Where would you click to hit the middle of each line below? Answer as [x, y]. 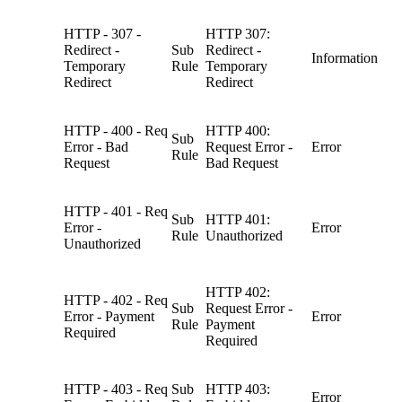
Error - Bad [96, 146]
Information [345, 57]
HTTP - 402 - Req [116, 300]
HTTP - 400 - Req [116, 130]
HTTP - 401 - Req [116, 211]
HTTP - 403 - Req [116, 389]
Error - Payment [109, 316]
